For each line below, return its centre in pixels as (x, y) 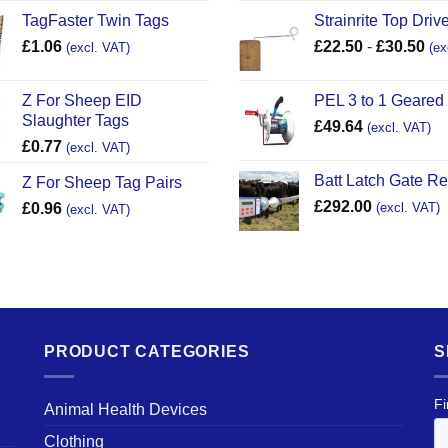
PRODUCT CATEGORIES (147, 352)
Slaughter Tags (75, 121)
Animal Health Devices (125, 409)
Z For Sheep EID (81, 101)
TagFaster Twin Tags (95, 21)
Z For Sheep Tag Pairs (101, 183)
